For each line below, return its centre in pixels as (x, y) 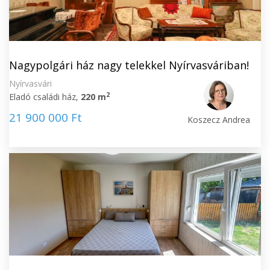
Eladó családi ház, (45, 97)
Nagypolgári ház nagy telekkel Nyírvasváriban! (129, 65)
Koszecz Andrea (219, 120)
